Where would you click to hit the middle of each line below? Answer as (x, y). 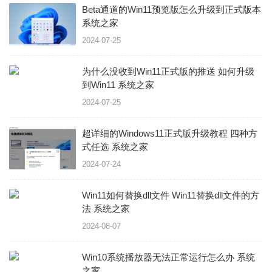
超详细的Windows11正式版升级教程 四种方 (170, 133)
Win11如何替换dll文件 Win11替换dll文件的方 (171, 195)
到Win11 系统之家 (136, 85)
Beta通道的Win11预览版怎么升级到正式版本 (172, 9)
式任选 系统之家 (130, 147)
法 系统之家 (106, 209)
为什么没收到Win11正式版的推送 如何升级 (168, 71)
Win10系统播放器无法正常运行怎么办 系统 (159, 257)
